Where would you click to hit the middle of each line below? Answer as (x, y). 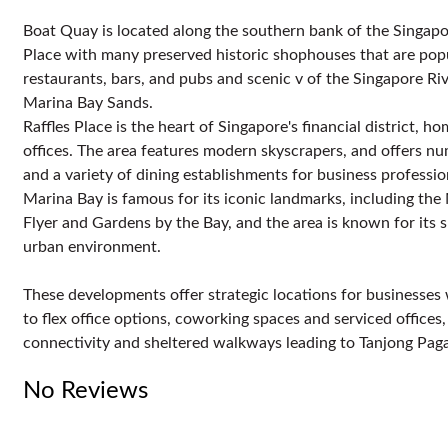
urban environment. (92, 247)
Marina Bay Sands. (90, 103)
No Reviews (85, 391)
